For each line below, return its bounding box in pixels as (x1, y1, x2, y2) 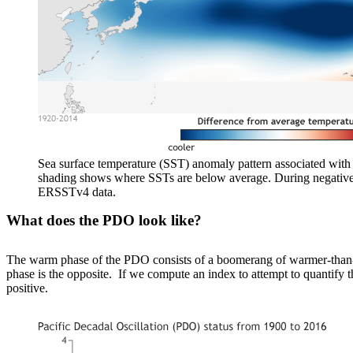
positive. (6, 281, 48, 295)
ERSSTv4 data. (38, 184, 116, 199)
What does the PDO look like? (6, 211, 202, 229)
